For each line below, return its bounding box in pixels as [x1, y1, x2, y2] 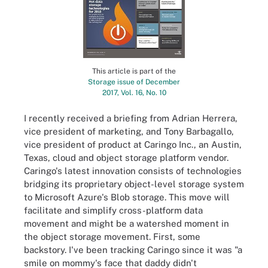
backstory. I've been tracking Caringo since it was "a [24, 244, 242, 255]
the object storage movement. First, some [24, 231, 200, 242]
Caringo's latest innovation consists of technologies [24, 165, 242, 176]
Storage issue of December [88, 78, 180, 87]
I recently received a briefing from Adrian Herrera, [24, 112, 237, 123]
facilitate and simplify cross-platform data [24, 205, 203, 215]
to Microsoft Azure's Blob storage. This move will [24, 191, 230, 202]
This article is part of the [92, 67, 176, 76]
